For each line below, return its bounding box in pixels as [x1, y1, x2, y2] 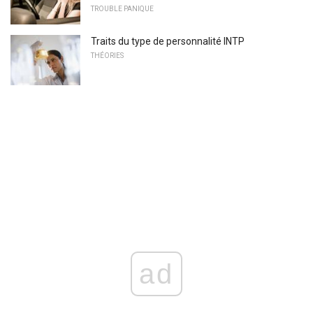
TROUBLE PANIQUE [91, 4, 154, 13]
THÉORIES [91, 52, 124, 60]
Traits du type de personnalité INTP [91, 36, 245, 48]
